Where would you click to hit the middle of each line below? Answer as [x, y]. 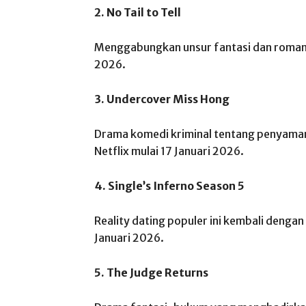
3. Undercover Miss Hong [162, 99]
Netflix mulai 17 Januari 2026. [169, 151]
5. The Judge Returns [151, 273]
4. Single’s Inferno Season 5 [169, 186]
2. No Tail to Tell [138, 12]
